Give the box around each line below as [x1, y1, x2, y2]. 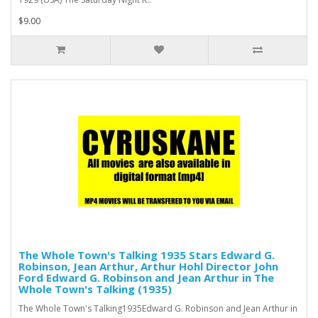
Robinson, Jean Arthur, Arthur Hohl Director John [18, 258, 278, 273]
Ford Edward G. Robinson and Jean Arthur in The [18, 270, 274, 285]
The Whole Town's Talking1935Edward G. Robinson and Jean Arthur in [18, 302, 297, 314]
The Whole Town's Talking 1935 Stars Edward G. [18, 247, 275, 262]
